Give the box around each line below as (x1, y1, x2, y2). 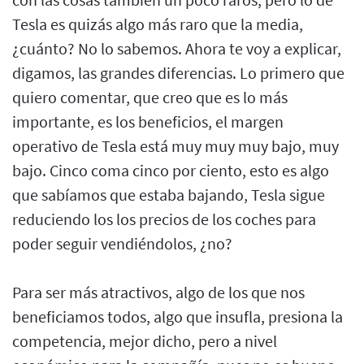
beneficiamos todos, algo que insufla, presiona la (12, 305, 343, 327)
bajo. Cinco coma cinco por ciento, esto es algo (12, 159, 329, 180)
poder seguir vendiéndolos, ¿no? (12, 232, 232, 253)
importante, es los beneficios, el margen (12, 110, 284, 132)
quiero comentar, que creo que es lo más (12, 86, 288, 107)
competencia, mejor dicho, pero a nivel (12, 330, 277, 351)
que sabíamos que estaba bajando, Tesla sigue (12, 184, 325, 205)
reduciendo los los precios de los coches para (12, 208, 316, 229)
